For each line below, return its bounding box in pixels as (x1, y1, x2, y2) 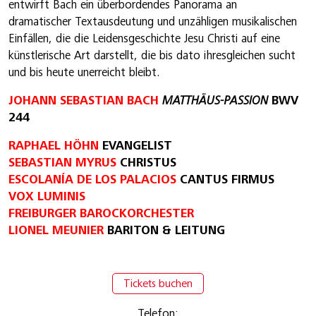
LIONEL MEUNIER (8, 224, 104, 238)
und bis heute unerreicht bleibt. (8, 66, 160, 80)
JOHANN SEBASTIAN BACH (8, 94, 159, 108)
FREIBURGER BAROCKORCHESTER (8, 207, 194, 221)
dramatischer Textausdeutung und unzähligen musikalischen (8, 15, 297, 29)
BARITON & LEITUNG (104, 224, 225, 238)
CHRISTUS (116, 156, 176, 170)
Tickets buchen (123, 277, 193, 291)
